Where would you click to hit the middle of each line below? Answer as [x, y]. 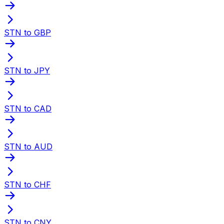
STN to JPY [27, 70]
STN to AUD [28, 146]
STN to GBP [27, 32]
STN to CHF [27, 184]
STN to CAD [28, 108]
